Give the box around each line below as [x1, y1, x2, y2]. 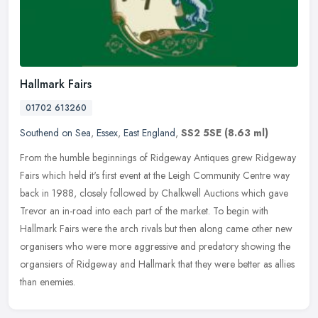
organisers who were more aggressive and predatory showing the [20, 239, 290, 254]
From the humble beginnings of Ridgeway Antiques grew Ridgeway [20, 150, 296, 165]
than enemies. [20, 275, 75, 290]
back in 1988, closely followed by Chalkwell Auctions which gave [20, 186, 288, 201]
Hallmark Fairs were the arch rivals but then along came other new [20, 221, 292, 236]
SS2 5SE [181, 126, 221, 141]
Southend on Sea [20, 126, 91, 141]
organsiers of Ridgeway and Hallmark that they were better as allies [20, 257, 295, 272]
